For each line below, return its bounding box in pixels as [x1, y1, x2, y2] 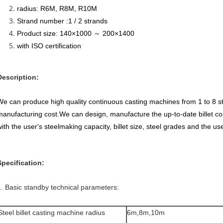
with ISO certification [17, 42, 81, 50]
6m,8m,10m [127, 209, 165, 217]
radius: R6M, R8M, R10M [17, 4, 97, 12]
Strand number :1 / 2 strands [17, 17, 108, 25]
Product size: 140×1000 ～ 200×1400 [17, 29, 134, 37]
